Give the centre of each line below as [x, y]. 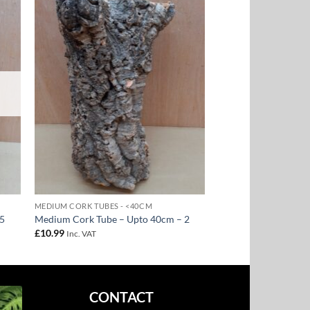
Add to [180, 28]
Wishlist [180, 37]
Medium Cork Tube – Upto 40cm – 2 [112, 219]
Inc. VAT [81, 233]
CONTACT [121, 297]
